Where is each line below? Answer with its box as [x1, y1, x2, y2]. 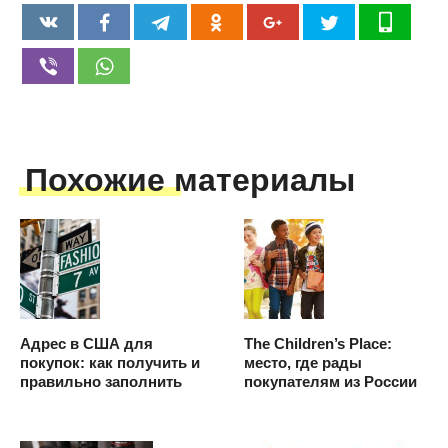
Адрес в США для [20, 335, 153, 353]
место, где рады [244, 354, 362, 372]
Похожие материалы [25, 162, 355, 199]
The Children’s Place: [244, 335, 392, 353]
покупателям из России [244, 373, 417, 391]
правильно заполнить [20, 373, 182, 391]
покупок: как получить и [20, 354, 200, 372]
